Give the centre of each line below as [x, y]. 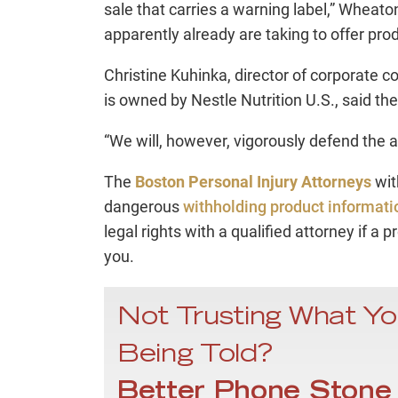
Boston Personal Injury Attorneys [253, 182]
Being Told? [195, 357]
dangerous [142, 207]
